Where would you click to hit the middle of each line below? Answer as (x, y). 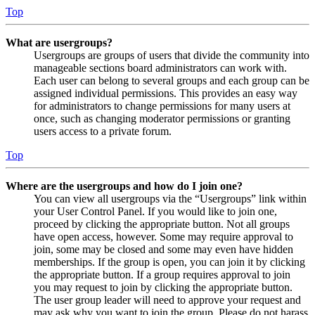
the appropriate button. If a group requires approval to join (162, 275)
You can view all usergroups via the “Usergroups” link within (170, 199)
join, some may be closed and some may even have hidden (163, 250)
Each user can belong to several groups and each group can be (172, 81)
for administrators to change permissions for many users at (162, 106)
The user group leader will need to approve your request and (167, 300)
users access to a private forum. (103, 131)
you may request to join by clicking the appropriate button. (163, 288)
